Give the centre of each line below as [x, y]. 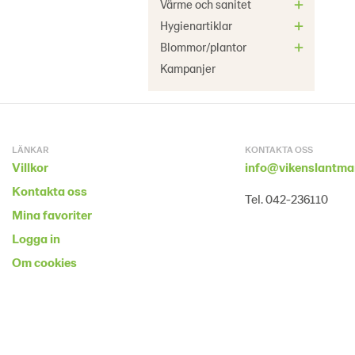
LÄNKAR [30, 149]
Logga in [36, 238]
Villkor [30, 167]
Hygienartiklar [196, 25]
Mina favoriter [52, 214]
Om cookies [44, 262]
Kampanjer [188, 68]
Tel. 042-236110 [286, 198]
